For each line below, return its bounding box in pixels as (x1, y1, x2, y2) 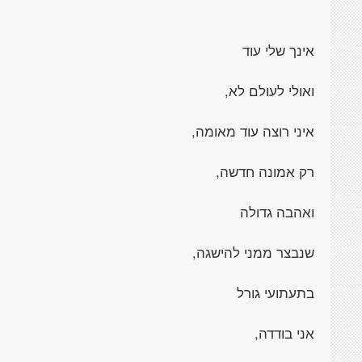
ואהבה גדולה (240, 202, 314, 221)
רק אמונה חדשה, (216, 162, 314, 181)
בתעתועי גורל (237, 283, 314, 302)
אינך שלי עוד (242, 40, 314, 60)
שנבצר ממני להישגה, (192, 242, 314, 262)
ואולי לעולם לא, (225, 81, 314, 100)
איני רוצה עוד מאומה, (192, 121, 314, 141)
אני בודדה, (255, 323, 314, 343)
